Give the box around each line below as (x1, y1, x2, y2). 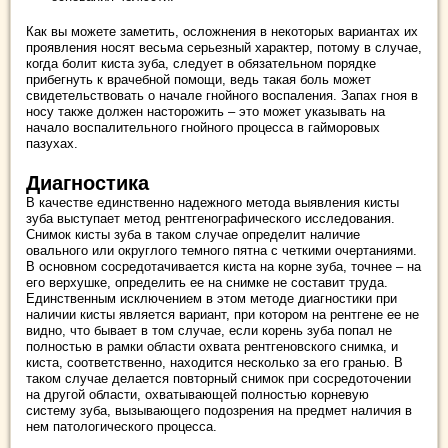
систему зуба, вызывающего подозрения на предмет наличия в (26, 402, 412, 418)
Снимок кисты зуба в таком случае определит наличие (26, 226, 360, 242)
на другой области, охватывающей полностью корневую (26, 386, 369, 402)
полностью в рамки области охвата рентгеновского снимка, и (26, 338, 398, 354)
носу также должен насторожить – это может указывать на (26, 103, 385, 119)
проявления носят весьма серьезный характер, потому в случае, (26, 39, 422, 55)
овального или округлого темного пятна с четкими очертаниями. (26, 242, 417, 258)
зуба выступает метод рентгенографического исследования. (26, 210, 395, 226)
